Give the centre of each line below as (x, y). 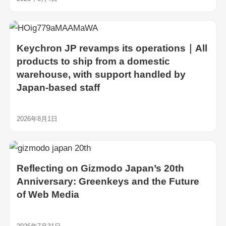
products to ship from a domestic (93, 61)
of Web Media (48, 195)
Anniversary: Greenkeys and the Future (108, 182)
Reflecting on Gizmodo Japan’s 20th (100, 168)
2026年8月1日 (37, 119)
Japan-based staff (58, 87)
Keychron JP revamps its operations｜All (112, 48)
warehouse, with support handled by (101, 74)
